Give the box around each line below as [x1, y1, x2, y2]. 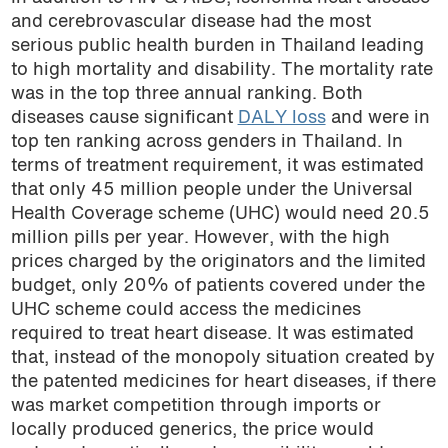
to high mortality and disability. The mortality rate [10, 62, 433, 80]
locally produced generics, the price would [10, 422, 374, 440]
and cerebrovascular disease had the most [10, 14, 371, 32]
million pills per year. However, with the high [10, 230, 390, 248]
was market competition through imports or [10, 398, 381, 416]
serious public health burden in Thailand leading [10, 38, 424, 56]
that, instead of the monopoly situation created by [10, 350, 435, 368]
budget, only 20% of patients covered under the [10, 278, 425, 296]
